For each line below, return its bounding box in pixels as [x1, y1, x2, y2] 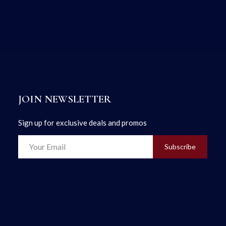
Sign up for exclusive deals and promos [18, 118, 147, 127]
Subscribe [164, 142, 196, 151]
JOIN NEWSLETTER [18, 92, 111, 105]
